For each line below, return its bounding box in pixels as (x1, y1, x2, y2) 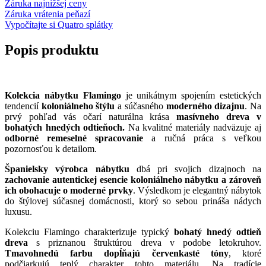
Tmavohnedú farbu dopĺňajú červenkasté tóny (5, 248, 229, 258)
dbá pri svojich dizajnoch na (129, 163, 262, 174)
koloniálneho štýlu (41, 100, 115, 111)
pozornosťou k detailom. (5, 143, 99, 154)
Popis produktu (5, 42, 99, 58)
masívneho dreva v (176, 111, 261, 122)
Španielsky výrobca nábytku (5, 163, 129, 174)
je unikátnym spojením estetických (121, 90, 262, 100)
